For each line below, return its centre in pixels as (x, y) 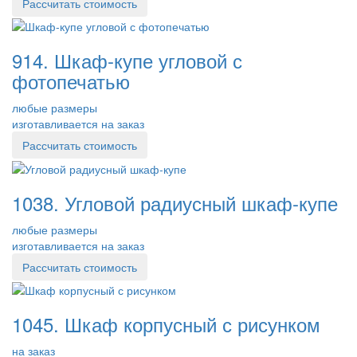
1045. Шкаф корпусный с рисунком (166, 324)
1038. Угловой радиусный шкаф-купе (175, 202)
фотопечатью (71, 81)
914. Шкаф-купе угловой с (127, 61)
